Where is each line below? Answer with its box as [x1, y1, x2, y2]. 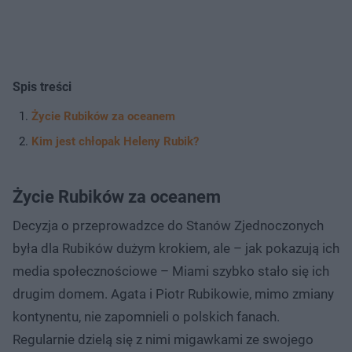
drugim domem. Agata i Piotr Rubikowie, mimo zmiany [13, 285, 334, 302]
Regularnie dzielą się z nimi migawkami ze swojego [13, 331, 313, 347]
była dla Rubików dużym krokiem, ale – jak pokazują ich [13, 240, 339, 256]
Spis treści [13, 79, 71, 94]
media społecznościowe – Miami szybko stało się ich [13, 262, 329, 279]
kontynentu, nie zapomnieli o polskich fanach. [13, 308, 280, 324]
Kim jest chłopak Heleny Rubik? [31, 134, 199, 148]
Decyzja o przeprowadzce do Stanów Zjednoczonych [13, 217, 324, 233]
